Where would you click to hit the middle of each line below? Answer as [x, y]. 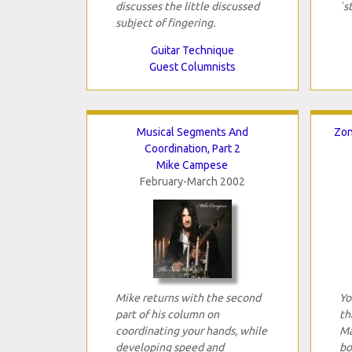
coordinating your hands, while [191, 330]
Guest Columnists [192, 66]
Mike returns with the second [188, 297]
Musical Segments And [192, 132]
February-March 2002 [192, 181]
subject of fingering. [165, 22]
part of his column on [167, 314]
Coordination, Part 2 [192, 148]
